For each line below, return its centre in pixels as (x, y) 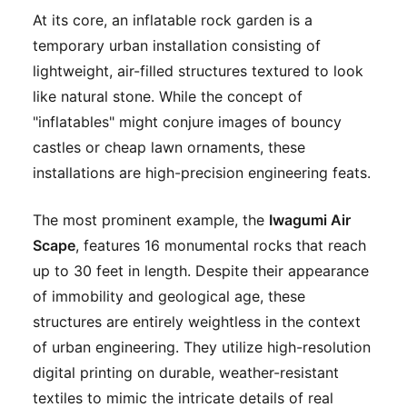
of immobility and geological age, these (169, 297)
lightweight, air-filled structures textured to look (198, 71)
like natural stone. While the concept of (168, 97)
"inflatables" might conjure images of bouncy (187, 122)
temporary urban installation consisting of (177, 46)
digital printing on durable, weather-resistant (186, 373)
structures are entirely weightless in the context (197, 322)
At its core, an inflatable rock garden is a (173, 20)
